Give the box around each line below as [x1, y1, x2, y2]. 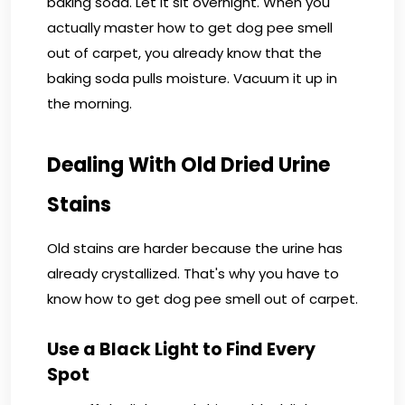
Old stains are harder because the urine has [47, 238, 343, 258]
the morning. [47, 93, 132, 113]
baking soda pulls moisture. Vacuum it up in [47, 68, 337, 88]
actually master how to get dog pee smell [47, 17, 333, 37]
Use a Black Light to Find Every [47, 336, 316, 362]
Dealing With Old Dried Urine [47, 150, 330, 179]
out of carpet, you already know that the [47, 42, 322, 62]
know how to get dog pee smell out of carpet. [47, 288, 358, 308]
